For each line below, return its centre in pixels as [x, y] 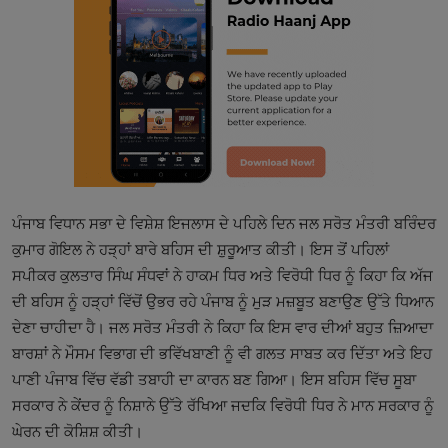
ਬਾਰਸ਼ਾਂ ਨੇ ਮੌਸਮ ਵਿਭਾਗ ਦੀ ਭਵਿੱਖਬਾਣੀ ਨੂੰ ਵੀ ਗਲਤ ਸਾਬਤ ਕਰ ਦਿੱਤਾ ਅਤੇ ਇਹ [222, 354]
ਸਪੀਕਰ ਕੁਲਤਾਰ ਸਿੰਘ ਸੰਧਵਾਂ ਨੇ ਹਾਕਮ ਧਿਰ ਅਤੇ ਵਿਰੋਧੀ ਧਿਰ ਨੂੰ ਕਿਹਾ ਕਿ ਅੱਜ [222, 276]
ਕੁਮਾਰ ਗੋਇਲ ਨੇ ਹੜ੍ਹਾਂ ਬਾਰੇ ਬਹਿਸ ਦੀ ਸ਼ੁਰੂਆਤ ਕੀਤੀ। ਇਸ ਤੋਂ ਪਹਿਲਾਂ [200, 250]
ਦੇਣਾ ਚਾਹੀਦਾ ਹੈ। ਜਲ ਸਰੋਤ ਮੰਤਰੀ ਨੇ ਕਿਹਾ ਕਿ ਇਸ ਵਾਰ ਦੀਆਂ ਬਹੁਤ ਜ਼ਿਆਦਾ [222, 328]
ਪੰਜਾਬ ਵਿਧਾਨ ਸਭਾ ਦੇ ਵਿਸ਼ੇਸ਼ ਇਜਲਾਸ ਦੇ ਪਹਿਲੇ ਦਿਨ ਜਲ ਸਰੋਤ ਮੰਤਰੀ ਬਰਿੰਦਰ [224, 224]
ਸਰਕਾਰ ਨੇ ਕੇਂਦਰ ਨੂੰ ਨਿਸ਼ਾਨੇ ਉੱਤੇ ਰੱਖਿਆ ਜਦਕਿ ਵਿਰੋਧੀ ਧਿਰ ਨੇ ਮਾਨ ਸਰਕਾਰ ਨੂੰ [223, 406]
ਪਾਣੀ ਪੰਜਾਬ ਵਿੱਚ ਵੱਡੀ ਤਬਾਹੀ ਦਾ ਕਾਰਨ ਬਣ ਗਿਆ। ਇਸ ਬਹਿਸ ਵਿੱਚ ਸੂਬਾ [214, 380]
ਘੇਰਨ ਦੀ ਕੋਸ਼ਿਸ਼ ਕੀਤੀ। [77, 432]
